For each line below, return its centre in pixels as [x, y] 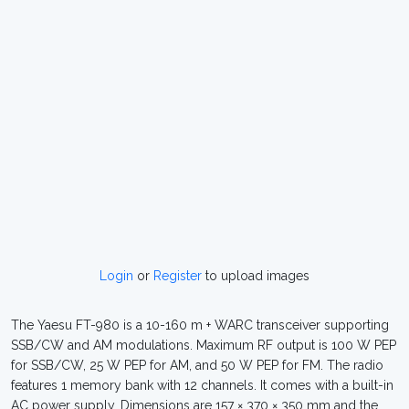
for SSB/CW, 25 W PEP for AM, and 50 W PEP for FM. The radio [197, 365]
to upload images [256, 276]
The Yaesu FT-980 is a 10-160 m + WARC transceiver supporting [200, 325]
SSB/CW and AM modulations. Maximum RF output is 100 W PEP [204, 345]
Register [178, 276]
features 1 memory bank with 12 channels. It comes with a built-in [202, 385]
